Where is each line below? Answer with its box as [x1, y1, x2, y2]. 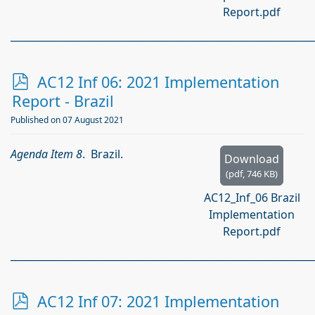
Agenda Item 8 [11, 146, 82, 162]
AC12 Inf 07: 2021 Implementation [37, 291, 279, 311]
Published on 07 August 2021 [11, 114, 124, 126]
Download [224, 151, 279, 167]
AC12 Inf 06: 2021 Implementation [37, 72, 279, 92]
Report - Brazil [12, 91, 114, 111]
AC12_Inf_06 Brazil [203, 190, 300, 205]
